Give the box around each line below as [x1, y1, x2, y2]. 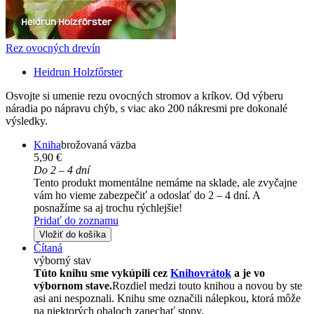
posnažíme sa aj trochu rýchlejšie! [34, 202, 182, 214]
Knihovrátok [170, 267, 231, 280]
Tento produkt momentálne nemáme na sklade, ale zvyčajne [34, 177, 297, 189]
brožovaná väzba [61, 139, 136, 151]
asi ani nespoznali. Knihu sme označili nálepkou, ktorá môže [34, 292, 301, 305]
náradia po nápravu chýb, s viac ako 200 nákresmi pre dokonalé [6, 102, 287, 115]
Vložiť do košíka [39, 229, 106, 240]
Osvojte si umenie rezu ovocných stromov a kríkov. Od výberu [6, 90, 283, 102]
